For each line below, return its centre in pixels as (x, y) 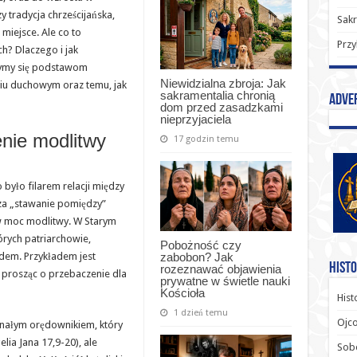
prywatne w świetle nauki (225, 280)
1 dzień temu (200, 312)
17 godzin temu (206, 139)
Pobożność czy (200, 245)
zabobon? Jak (196, 257)
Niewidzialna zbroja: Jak (223, 83)
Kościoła (182, 292)
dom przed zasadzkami (221, 107)
